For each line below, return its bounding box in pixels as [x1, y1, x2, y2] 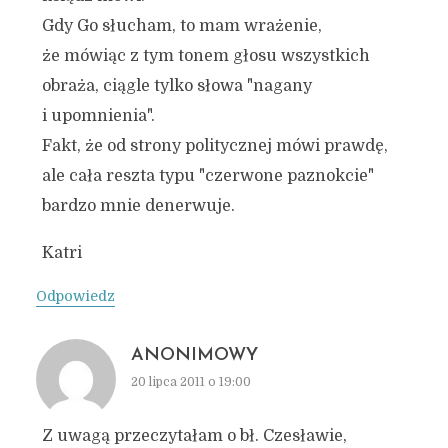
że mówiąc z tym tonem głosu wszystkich [41, 47, 370, 65]
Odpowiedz [35, 288, 115, 304]
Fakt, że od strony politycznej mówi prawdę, [41, 137, 388, 155]
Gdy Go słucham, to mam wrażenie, [41, 17, 322, 35]
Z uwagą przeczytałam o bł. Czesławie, [41, 427, 347, 445]
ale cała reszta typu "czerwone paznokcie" [41, 167, 374, 185]
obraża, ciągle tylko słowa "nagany [41, 77, 312, 95]
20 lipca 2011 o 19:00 [130, 375, 251, 389]
